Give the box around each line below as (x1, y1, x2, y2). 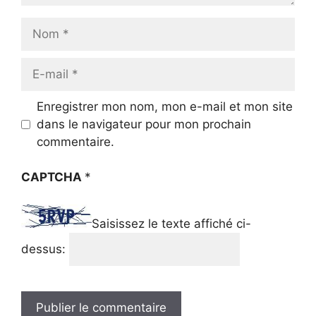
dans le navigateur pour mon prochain (36, 116, 251, 131)
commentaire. (36, 134, 114, 149)
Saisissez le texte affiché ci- (92, 217, 251, 231)
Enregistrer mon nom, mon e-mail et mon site (36, 99, 293, 114)
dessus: (21, 242, 66, 257)
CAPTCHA (21, 170, 85, 185)
